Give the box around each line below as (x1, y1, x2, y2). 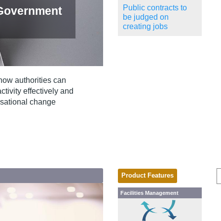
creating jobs (123, 22, 168, 31)
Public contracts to (123, 3, 187, 12)
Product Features (121, 172, 174, 180)
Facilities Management (120, 190, 179, 196)
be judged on (123, 13, 169, 22)
